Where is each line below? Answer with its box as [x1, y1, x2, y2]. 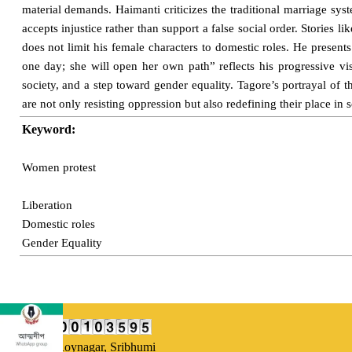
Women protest [21, 161, 96, 174]
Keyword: [21, 123, 75, 136]
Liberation [21, 199, 72, 211]
